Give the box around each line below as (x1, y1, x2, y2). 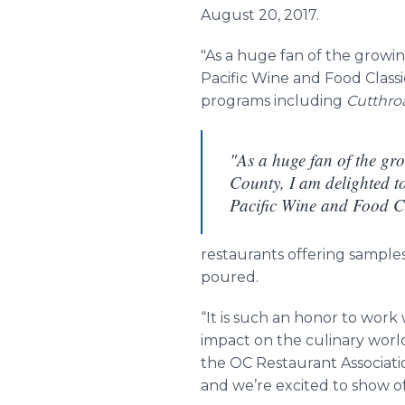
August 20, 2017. (201, 6, 319, 24)
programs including (201, 92, 346, 109)
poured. (201, 268, 259, 286)
